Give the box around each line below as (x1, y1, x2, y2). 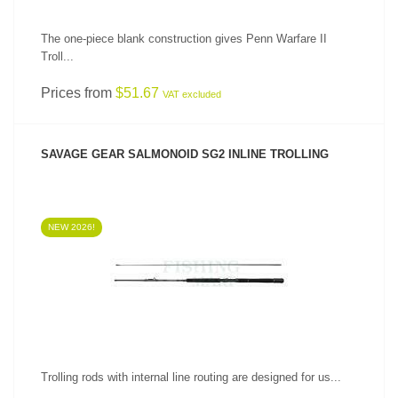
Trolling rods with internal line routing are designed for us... (41, 370, 341, 384)
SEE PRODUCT (163, 240, 235, 251)
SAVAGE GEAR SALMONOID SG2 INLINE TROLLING (41, 147, 329, 161)
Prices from (41, 85, 115, 100)
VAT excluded (163, 89, 221, 99)
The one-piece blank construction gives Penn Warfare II (41, 32, 327, 45)
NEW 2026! (48, 222, 95, 232)
